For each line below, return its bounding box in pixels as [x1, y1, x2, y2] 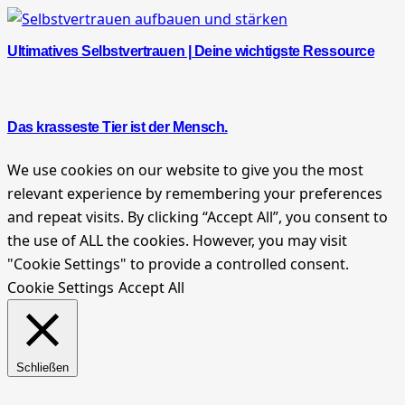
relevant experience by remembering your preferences [7, 183, 382, 203]
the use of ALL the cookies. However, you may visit [7, 230, 347, 250]
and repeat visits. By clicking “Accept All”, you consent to [7, 206, 388, 227]
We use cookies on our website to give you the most [7, 159, 363, 180]
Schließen [16, 360, 69, 374]
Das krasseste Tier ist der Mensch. [7, 118, 228, 135]
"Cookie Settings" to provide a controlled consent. [7, 253, 349, 274]
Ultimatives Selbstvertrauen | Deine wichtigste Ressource [7, 43, 375, 60]
